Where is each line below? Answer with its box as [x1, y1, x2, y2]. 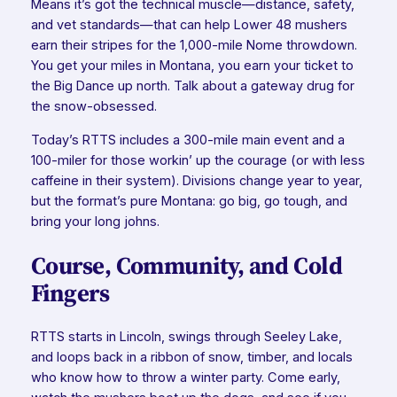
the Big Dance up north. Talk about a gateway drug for [30, 78, 354, 95]
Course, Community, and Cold [30, 249, 343, 283]
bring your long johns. [30, 213, 160, 230]
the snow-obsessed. [30, 98, 157, 115]
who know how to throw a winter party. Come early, [30, 369, 340, 385]
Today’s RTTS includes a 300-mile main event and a [30, 131, 345, 148]
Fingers [30, 276, 110, 310]
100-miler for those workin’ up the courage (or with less [30, 152, 365, 168]
